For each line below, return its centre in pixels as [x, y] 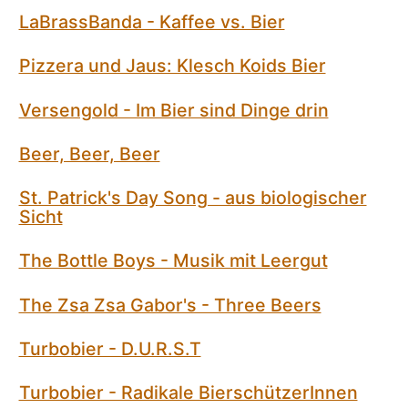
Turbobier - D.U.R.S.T [110, 348]
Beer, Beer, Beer [89, 153]
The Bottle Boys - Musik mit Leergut [173, 261]
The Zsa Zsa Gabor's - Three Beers [170, 305]
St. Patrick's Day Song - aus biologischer [193, 198]
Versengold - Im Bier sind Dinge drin [173, 110]
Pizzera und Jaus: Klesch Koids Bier [172, 66]
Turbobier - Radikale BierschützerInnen [188, 393]
